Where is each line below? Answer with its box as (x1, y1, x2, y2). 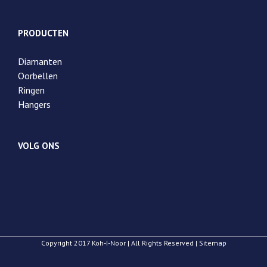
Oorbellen (18, 70, 58, 82)
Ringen (18, 84, 45, 97)
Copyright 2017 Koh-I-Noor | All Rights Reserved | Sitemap (41, 238, 226, 247)
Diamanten (18, 55, 62, 68)
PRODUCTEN (18, 27, 69, 39)
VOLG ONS (18, 140, 60, 152)
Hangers (18, 98, 51, 111)
